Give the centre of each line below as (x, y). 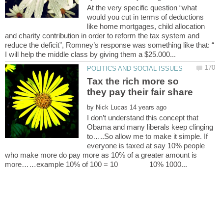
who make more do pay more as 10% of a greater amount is (101, 155)
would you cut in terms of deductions (146, 17)
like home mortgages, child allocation (146, 27)
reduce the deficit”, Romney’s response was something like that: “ (110, 45)
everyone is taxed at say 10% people (146, 145)
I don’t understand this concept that (143, 117)
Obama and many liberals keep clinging (150, 127)
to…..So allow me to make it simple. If (148, 136)
